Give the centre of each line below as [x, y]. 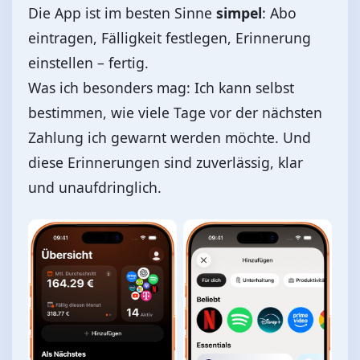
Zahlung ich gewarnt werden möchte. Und [170, 137]
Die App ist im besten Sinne [122, 12]
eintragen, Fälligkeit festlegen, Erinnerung [170, 37]
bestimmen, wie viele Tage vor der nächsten [175, 112]
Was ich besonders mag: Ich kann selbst [161, 87]
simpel [239, 12]
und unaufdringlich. [95, 187]
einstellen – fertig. [88, 62]
